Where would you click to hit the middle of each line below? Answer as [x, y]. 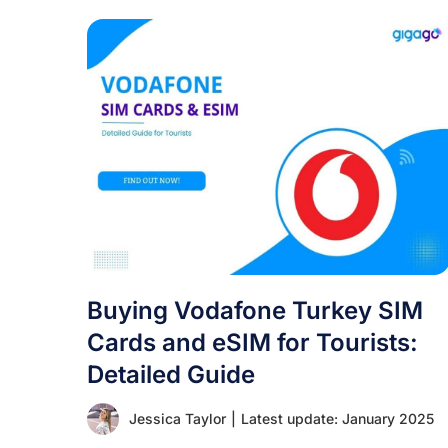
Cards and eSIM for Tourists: [252, 342]
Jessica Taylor [177, 418]
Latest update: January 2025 [337, 418]
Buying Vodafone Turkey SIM [255, 310]
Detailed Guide [171, 374]
